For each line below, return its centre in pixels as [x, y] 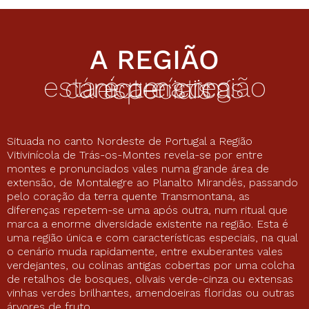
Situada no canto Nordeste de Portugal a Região [130, 141]
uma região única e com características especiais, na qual [152, 237]
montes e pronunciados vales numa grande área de [138, 168]
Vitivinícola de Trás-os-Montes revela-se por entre [135, 154]
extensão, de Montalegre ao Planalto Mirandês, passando [152, 182]
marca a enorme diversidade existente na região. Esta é [148, 223]
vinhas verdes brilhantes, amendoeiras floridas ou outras [151, 292]
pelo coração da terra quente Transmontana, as [128, 196]
